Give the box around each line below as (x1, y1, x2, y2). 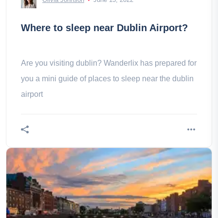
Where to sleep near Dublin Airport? (21, 22, 188, 33)
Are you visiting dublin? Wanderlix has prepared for (21, 59, 197, 67)
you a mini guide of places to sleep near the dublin (21, 74, 194, 83)
